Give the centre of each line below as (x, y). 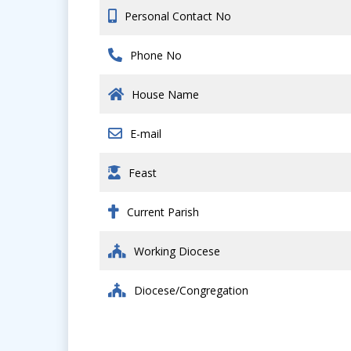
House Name (165, 94)
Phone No (156, 55)
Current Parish (163, 212)
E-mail (146, 134)
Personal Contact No (178, 16)
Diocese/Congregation (191, 290)
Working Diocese (177, 251)
